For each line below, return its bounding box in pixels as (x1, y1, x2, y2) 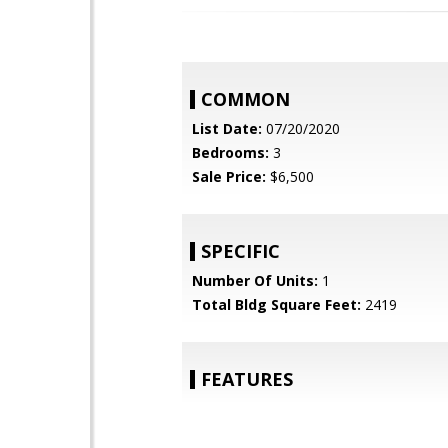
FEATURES (201, 367, 293, 391)
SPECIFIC (201, 239, 280, 263)
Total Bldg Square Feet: (192, 295, 361, 314)
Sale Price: (192, 167, 266, 186)
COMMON (201, 87, 290, 111)
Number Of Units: (192, 271, 318, 290)
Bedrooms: (192, 143, 269, 162)
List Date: (192, 119, 262, 138)
